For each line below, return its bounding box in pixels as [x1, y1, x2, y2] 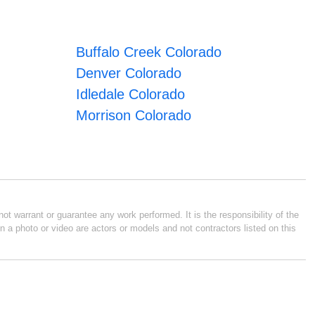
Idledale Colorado [76, 86, 186, 102]
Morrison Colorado [76, 107, 192, 123]
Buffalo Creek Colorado [76, 44, 222, 60]
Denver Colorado [76, 65, 182, 81]
